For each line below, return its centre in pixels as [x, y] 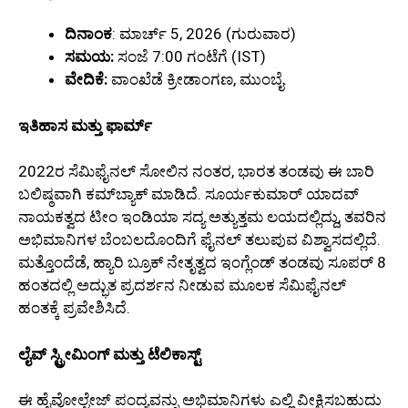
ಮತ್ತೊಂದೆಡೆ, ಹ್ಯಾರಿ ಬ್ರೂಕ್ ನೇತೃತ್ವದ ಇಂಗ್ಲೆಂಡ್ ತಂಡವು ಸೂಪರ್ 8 [202, 263]
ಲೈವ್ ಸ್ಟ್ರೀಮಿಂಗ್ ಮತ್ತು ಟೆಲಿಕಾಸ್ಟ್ [109, 354]
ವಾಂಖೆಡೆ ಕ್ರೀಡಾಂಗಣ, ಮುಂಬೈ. [197, 80]
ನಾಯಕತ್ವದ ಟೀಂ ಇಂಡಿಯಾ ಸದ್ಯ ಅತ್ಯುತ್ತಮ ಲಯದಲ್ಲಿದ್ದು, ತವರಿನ [202, 217]
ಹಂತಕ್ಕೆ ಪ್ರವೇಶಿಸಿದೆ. [74, 308]
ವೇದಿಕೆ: [86, 80]
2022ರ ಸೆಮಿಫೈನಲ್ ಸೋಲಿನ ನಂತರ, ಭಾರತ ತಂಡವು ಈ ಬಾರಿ [196, 172]
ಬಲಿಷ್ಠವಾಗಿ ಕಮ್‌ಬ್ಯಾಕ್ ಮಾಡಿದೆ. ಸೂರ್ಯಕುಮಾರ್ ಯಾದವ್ [189, 194]
